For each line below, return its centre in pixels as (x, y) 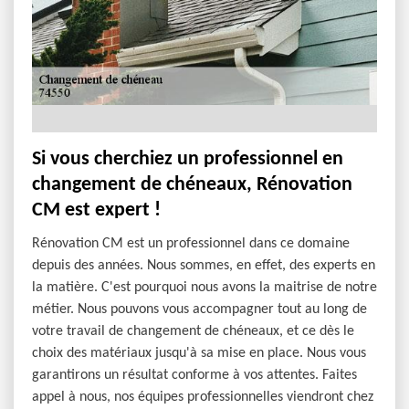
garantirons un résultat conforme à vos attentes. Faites (194, 375)
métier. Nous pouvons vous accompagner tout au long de (199, 309)
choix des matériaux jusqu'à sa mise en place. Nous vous (199, 353)
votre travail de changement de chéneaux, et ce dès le (193, 331)
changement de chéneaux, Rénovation (192, 185)
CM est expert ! (96, 210)
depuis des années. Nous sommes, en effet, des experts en (204, 266)
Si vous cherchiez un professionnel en (188, 159)
